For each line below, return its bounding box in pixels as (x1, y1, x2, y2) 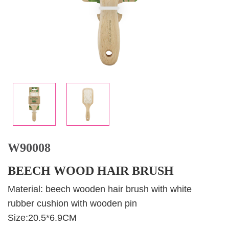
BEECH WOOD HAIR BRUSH (8, 164, 174, 178)
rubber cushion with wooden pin (8, 198, 137, 209)
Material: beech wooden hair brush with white (8, 184, 192, 195)
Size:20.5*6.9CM (8, 213, 77, 223)
